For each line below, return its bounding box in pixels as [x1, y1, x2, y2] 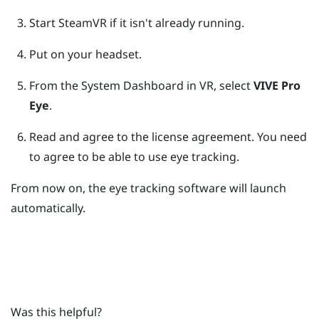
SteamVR [58, 14, 107, 31]
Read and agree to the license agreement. [28, 128, 257, 145]
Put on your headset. [28, 46, 142, 62]
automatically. [11, 199, 85, 216]
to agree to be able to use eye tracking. [28, 148, 239, 164]
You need [256, 128, 307, 145]
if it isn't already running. [106, 14, 244, 31]
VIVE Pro [253, 77, 300, 93]
